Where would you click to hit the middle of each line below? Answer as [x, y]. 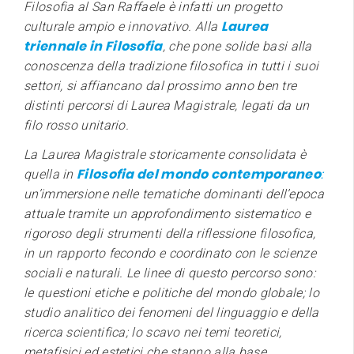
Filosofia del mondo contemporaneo [199, 174]
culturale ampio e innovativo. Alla [122, 26]
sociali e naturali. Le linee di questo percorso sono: [171, 273]
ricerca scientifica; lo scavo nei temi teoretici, [153, 332]
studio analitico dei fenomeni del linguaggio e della [171, 312]
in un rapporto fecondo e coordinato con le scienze [170, 253]
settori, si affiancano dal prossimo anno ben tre [160, 85]
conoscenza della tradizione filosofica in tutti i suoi [171, 66]
